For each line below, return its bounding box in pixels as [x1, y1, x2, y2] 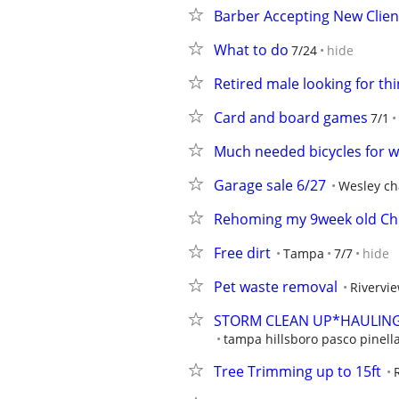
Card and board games [214, 108, 368, 127]
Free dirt [214, 243, 271, 263]
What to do [214, 40, 289, 60]
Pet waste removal [214, 277, 338, 297]
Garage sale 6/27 [214, 175, 326, 195]
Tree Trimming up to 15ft [214, 362, 381, 381]
